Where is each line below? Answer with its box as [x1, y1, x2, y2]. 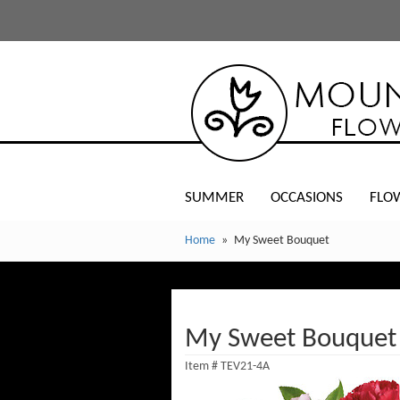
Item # [185, 360, 221, 373]
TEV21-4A [221, 360, 270, 373]
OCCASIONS [271, 190, 343, 205]
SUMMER [185, 190, 244, 205]
